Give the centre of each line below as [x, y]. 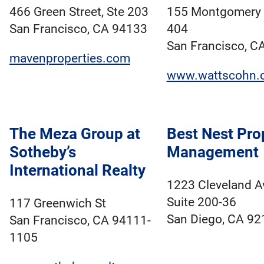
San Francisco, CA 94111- [80, 221]
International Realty [77, 170]
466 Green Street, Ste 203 [79, 11]
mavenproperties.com [70, 58]
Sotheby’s [43, 152]
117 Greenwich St [58, 204]
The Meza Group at [75, 133]
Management [212, 152]
